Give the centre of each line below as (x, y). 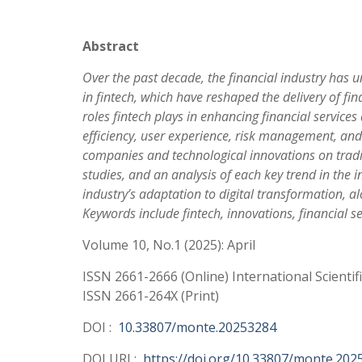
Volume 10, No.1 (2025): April (169, 245)
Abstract (111, 46)
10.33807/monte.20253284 (196, 327)
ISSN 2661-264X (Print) (151, 296)
